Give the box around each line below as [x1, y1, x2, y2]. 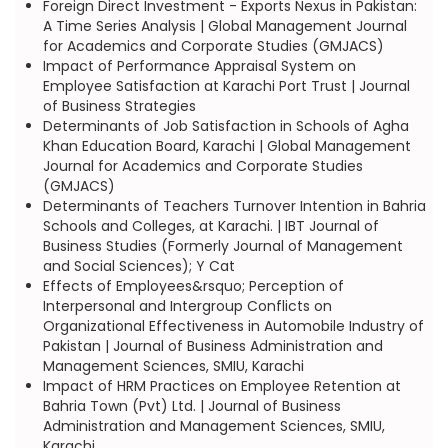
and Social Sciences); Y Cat [42, 256, 235, 276]
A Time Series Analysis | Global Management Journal [42, 16, 407, 36]
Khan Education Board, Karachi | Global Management [42, 136, 411, 156]
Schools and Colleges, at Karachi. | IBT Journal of [42, 216, 379, 236]
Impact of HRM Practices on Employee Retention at [42, 376, 401, 396]
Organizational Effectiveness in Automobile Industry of [42, 316, 424, 336]
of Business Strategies [42, 96, 196, 116]
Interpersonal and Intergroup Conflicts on [42, 296, 332, 316]
